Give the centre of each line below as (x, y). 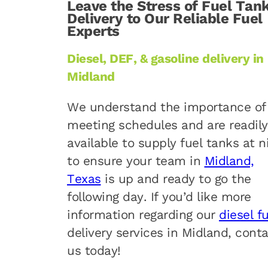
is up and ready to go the (176, 179)
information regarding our (143, 215)
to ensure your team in (136, 161)
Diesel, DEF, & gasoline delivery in (165, 59)
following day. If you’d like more (159, 197)
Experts (93, 31)
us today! (94, 251)
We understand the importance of (167, 107)
